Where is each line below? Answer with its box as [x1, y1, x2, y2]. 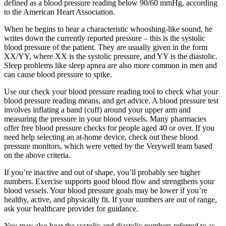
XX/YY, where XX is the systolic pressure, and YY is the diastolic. [4, 52, 217, 61]
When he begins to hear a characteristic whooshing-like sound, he [4, 25, 212, 34]
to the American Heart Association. [4, 8, 115, 17]
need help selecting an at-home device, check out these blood [4, 133, 198, 142]
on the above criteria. [4, 151, 71, 160]
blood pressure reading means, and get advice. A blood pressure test [4, 96, 218, 105]
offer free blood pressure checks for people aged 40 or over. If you [4, 124, 214, 133]
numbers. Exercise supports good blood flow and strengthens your [4, 177, 214, 186]
